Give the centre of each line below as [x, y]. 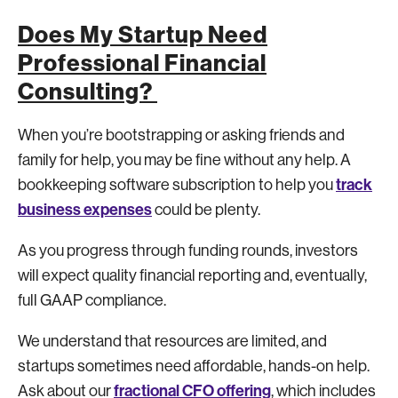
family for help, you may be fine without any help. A [184, 160]
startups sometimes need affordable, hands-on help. [194, 366]
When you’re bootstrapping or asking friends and [181, 135]
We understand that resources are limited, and [172, 341]
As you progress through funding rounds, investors [188, 251]
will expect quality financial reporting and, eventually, [192, 275]
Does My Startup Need [143, 35]
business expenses [85, 210]
